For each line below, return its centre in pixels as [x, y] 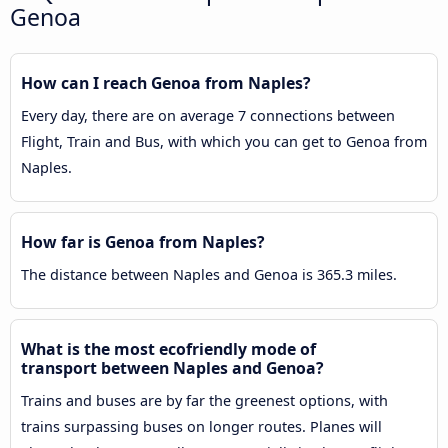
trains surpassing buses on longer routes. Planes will [201, 426]
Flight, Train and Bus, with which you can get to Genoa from [224, 141]
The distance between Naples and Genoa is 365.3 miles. [209, 274]
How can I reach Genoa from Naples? [166, 82]
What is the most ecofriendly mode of [168, 348]
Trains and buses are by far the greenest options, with [204, 400]
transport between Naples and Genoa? [172, 367]
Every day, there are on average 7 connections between [208, 115]
